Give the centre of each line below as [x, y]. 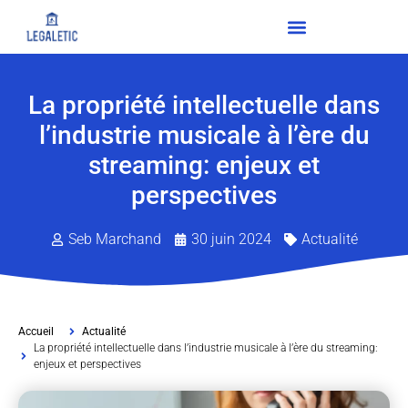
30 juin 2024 [231, 240]
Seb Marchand [114, 240]
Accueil [36, 332]
